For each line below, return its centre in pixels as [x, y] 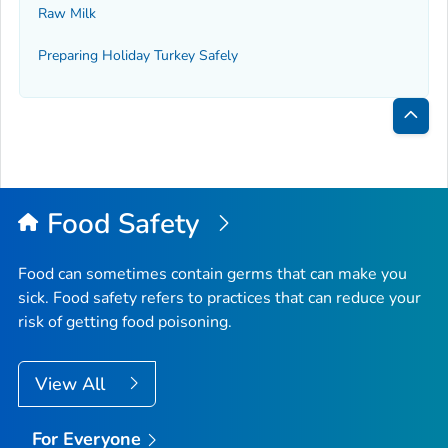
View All [72, 383]
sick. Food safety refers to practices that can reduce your [219, 297]
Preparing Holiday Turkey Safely [138, 56]
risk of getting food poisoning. [125, 321]
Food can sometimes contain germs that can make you [212, 273]
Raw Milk [67, 13]
